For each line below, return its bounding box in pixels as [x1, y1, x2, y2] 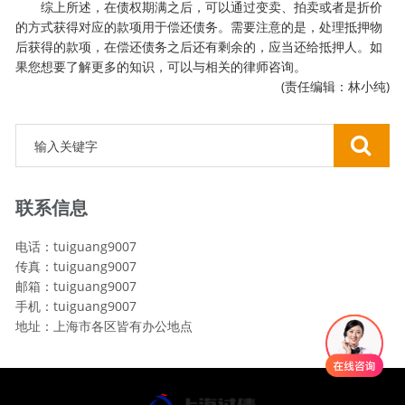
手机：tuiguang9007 [15, 297, 137, 316]
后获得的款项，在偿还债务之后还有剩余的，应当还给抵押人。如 [15, 38, 383, 56]
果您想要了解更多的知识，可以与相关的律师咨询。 [15, 58, 307, 76]
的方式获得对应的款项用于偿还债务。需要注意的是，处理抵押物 [15, 18, 383, 36]
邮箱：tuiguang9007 [15, 278, 137, 296]
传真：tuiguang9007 [15, 258, 137, 276]
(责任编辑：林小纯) [255, 78, 390, 96]
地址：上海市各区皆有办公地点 [15, 317, 193, 335]
